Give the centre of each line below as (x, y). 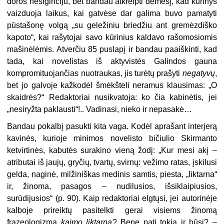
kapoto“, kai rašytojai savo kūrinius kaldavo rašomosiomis (112, 37)
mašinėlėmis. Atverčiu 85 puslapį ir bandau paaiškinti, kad (112, 49)
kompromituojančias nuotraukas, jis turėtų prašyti (95, 73)
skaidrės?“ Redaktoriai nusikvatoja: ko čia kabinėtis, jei (112, 97)
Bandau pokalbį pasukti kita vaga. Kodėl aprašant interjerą (112, 126)
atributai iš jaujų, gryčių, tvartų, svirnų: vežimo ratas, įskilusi (112, 162)
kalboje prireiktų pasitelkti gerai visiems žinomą (112, 210)
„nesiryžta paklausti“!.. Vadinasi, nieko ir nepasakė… (100, 109)
